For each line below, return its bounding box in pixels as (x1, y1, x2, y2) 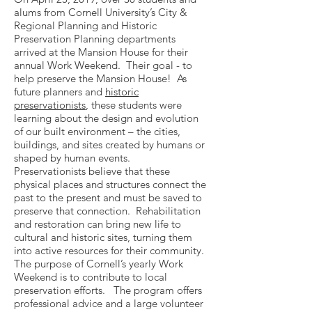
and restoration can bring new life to (14, 217, 181, 231)
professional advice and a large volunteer (14, 297, 203, 310)
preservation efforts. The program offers (14, 283, 202, 297)
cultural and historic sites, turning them (14, 231, 192, 244)
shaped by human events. (14, 151, 130, 164)
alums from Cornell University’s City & (14, 6, 187, 19)
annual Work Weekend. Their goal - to (14, 58, 192, 72)
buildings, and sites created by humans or (14, 138, 205, 151)
